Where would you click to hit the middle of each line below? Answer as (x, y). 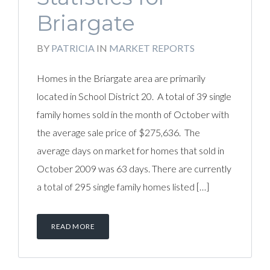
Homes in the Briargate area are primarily (121, 78)
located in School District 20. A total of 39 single (134, 96)
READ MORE (73, 226)
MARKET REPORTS (152, 48)
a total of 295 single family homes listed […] (123, 187)
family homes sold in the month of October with (133, 114)
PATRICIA (73, 48)
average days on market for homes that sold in (130, 150)
